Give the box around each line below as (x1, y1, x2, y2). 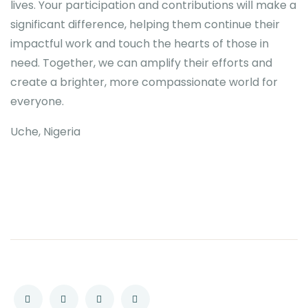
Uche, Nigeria (10, 124, 80, 140)
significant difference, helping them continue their (10, 16, 280, 32)
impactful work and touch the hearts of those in (10, 36, 269, 52)
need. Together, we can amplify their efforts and (10, 55, 272, 71)
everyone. (10, 93, 64, 109)
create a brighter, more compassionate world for (10, 74, 278, 90)
